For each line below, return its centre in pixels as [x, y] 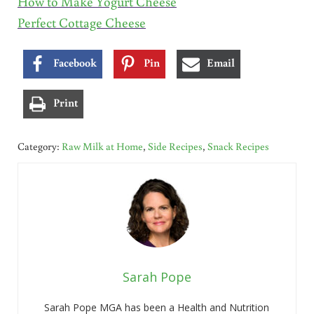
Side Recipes [175, 146]
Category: [39, 146]
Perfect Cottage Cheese [81, 22]
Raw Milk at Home [102, 146]
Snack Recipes [238, 146]
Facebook [75, 63]
